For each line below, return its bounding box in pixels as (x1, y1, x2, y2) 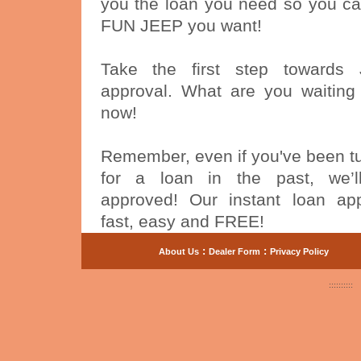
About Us (159, 247, 199, 256)
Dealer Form (209, 247, 260, 256)
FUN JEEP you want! (100, 16, 262, 35)
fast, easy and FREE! (100, 212, 264, 231)
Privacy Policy (270, 247, 329, 256)
